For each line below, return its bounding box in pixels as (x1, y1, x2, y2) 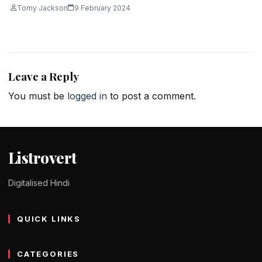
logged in (67, 90, 107, 102)
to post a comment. (107, 90, 196, 102)
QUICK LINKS (17, 214, 81, 224)
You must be (8, 90, 67, 102)
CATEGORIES (17, 249, 80, 259)
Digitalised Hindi (8, 178, 70, 188)
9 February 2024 (74, 3, 130, 12)
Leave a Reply (8, 68, 79, 84)
